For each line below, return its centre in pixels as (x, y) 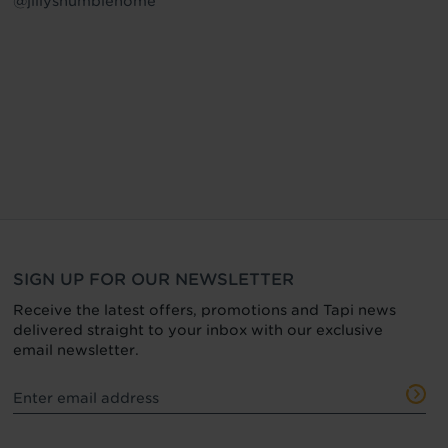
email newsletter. (75, 349)
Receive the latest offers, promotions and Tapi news (204, 309)
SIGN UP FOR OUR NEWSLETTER (153, 279)
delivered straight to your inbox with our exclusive (197, 329)
